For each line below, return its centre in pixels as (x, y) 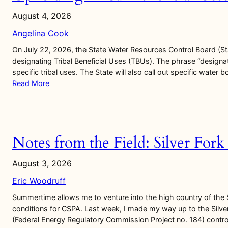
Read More (31, 83)
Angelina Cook (40, 33)
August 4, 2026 (42, 16)
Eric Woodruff (39, 180)
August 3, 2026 (42, 163)
